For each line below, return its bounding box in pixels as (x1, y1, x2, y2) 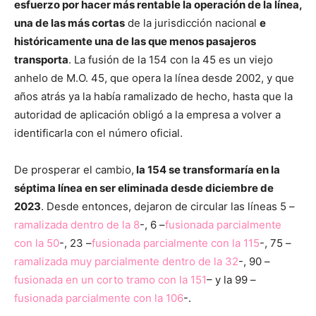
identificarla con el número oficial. (14, 126, 183, 140)
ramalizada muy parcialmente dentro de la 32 (14, 254, 238, 268)
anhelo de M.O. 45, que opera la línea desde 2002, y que (14, 71, 294, 85)
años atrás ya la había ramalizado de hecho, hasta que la (14, 89, 293, 103)
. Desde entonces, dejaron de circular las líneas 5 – (41, 199, 295, 213)
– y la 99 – (207, 272, 256, 286)
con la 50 (14, 236, 59, 250)
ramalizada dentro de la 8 (14, 217, 140, 231)
